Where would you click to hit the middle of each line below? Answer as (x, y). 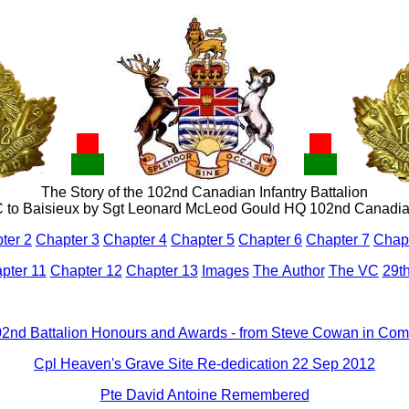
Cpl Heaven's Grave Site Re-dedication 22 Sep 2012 (204, 364)
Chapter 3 (68, 240)
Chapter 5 (203, 240)
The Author (288, 271)
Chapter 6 (270, 240)
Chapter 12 (86, 271)
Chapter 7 (338, 240)
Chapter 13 (162, 271)
